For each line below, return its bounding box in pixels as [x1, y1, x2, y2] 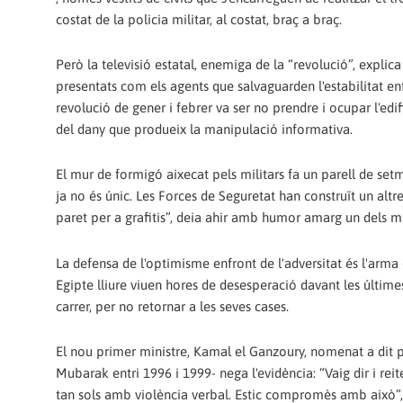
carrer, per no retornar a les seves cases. [56, 298, 289, 314]
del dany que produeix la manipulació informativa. [56, 121, 353, 138]
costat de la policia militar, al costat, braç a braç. [56, 11, 342, 27]
